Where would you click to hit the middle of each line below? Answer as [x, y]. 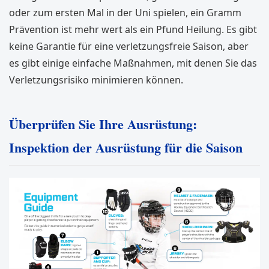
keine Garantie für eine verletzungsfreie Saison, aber [129, 46]
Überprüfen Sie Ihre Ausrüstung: [103, 124]
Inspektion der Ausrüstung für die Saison [126, 147]
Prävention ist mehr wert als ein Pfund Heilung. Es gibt [133, 29]
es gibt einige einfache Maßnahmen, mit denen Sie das [133, 63]
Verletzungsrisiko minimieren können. [96, 80]
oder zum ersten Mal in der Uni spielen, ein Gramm [125, 13]
